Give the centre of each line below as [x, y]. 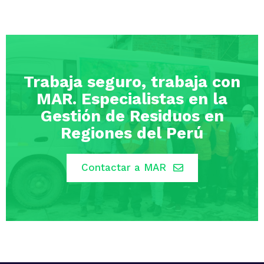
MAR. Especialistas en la [132, 99]
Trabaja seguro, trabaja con [132, 82]
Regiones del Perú [132, 133]
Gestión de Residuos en [132, 116]
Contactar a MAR [123, 168]
